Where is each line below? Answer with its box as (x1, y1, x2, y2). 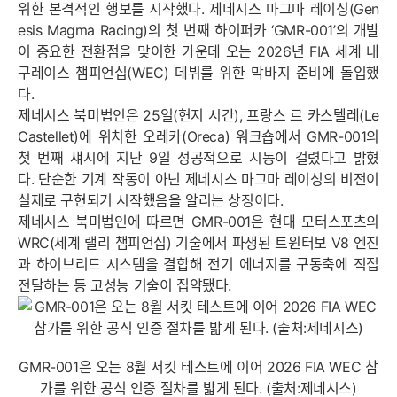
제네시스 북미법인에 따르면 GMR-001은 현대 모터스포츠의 (18, 213, 379, 230)
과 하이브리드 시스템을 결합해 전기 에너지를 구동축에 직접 (18, 255, 379, 273)
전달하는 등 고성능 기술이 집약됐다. (18, 276, 232, 294)
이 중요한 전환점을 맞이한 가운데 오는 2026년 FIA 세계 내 (18, 43, 379, 60)
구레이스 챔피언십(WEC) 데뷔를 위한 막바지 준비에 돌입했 (18, 64, 379, 82)
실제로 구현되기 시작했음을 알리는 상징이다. (18, 191, 288, 209)
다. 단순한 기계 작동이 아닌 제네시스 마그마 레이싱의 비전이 (18, 170, 379, 188)
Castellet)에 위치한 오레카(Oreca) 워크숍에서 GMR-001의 (18, 128, 379, 145)
